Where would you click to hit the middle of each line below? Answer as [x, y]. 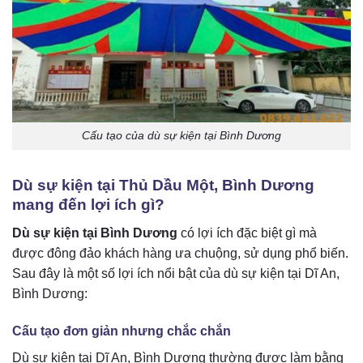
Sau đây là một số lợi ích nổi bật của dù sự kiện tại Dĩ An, [176, 273]
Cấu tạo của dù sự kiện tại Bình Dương [181, 136]
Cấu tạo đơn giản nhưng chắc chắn [122, 331]
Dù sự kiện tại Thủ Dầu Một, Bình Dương [163, 186]
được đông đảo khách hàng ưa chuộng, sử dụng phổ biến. [180, 253]
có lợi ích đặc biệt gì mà [247, 233]
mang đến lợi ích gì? [88, 205]
